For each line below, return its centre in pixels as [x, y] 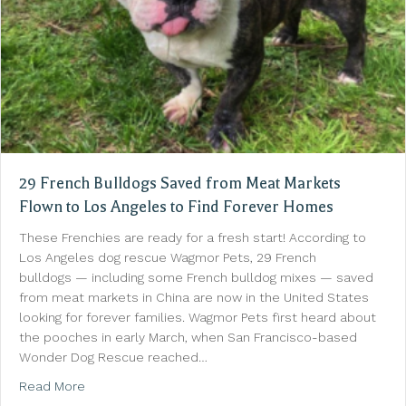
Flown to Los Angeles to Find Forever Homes [176, 206]
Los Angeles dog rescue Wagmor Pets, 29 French [168, 257]
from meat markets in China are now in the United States [194, 297]
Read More [52, 386]
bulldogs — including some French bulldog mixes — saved [196, 277]
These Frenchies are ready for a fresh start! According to [193, 237]
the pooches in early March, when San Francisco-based [188, 337]
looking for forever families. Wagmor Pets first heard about [198, 317]
